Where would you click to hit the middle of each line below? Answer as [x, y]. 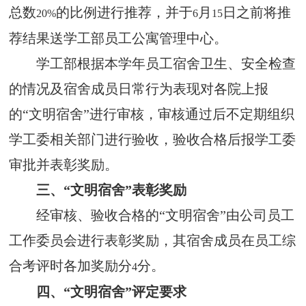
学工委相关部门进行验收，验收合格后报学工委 [153, 139]
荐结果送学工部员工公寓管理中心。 [119, 38]
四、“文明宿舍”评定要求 [112, 291]
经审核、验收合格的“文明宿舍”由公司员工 [166, 215]
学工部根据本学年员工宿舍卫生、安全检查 [166, 63]
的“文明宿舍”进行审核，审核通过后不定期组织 [152, 114]
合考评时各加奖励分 [71, 265]
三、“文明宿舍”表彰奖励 [112, 190]
